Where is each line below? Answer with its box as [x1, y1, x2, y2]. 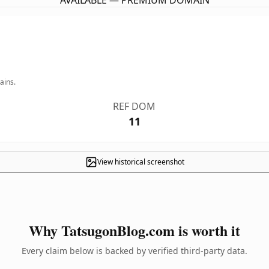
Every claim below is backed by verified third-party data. [22, 245, 247, 256]
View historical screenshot [97, 157, 184, 167]
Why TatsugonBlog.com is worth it [29, 220, 240, 241]
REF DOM [113, 100, 156, 113]
